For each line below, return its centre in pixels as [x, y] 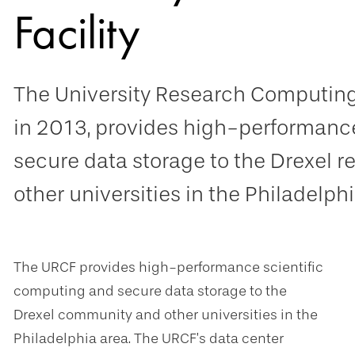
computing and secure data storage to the [150, 291]
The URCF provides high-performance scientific [168, 267]
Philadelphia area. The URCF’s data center [149, 338]
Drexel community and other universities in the [166, 315]
